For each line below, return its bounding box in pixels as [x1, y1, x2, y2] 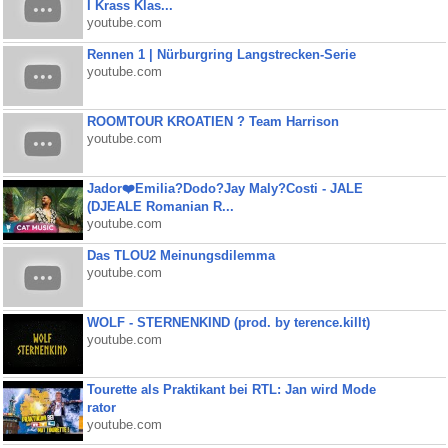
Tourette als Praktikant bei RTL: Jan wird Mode [86, 382, 376, 397]
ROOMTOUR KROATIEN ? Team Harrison [86, 114, 339, 129]
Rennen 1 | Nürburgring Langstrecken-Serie [86, 47, 356, 62]
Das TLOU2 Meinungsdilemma [86, 248, 275, 263]
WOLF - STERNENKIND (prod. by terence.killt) [86, 315, 370, 330]
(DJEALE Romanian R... [86, 199, 234, 214]
